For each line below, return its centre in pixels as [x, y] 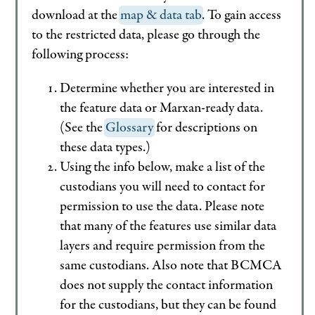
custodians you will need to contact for [163, 187]
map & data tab [161, 15]
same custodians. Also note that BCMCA [171, 266]
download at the [76, 15]
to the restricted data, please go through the [146, 35]
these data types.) [105, 148]
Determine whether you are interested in [167, 89]
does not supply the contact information [167, 285]
